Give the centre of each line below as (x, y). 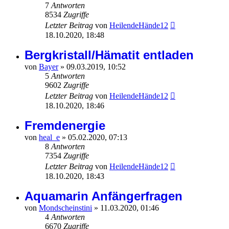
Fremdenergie (65, 126)
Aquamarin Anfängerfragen (104, 196)
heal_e (49, 138)
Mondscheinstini (65, 208)
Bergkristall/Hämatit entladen (109, 55)
